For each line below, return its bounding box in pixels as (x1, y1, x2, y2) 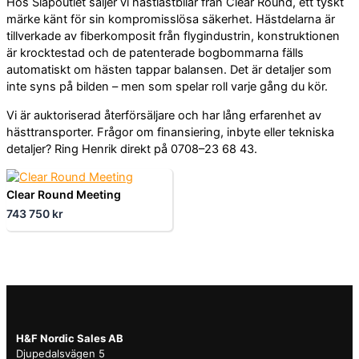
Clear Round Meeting (6, 188, 121, 202)
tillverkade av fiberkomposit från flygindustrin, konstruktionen (6, 29, 340, 44)
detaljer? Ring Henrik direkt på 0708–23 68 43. (6, 141, 257, 156)
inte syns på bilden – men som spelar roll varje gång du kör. (6, 79, 328, 95)
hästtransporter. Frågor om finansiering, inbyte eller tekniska (6, 124, 334, 139)
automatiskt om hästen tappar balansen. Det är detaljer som (6, 63, 332, 78)
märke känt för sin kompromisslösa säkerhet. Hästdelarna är (6, 12, 335, 27)
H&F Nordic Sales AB (16, 331, 123, 345)
